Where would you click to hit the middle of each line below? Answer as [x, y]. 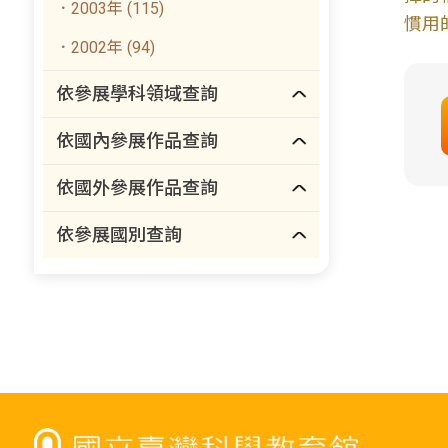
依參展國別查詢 [119, 234]
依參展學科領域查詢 [137, 93]
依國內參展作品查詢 [137, 140]
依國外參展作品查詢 [137, 187]
